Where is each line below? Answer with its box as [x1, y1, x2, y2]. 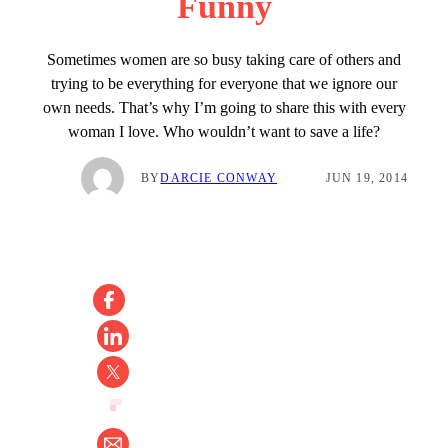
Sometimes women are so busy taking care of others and [47, 50, 401, 69]
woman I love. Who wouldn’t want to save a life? [68, 122, 380, 141]
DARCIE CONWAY [160, 171, 278, 186]
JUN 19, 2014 [325, 171, 408, 186]
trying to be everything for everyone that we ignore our [51, 74, 397, 93]
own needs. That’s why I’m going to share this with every [42, 98, 406, 117]
